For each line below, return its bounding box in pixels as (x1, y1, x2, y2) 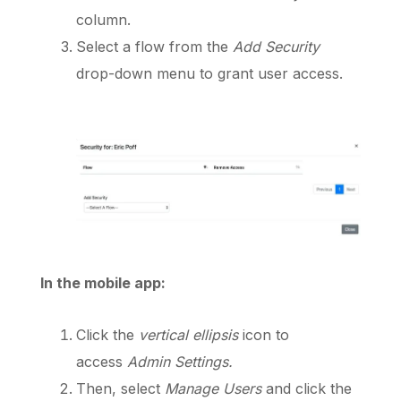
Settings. (175, 352, 234, 371)
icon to (238, 325, 290, 344)
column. (76, 11, 136, 29)
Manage (165, 379, 219, 397)
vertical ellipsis (139, 325, 239, 344)
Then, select (76, 379, 166, 397)
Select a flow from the (76, 38, 234, 55)
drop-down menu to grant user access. (76, 64, 344, 82)
